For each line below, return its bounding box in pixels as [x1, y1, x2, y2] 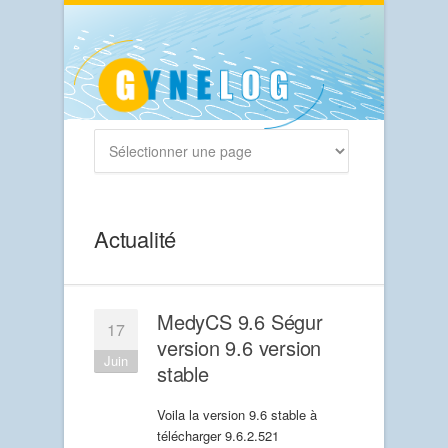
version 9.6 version [157, 333, 322, 363]
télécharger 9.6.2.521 [157, 426, 279, 446]
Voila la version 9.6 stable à [157, 405, 317, 425]
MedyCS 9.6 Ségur [157, 307, 323, 337]
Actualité [94, 223, 177, 255]
